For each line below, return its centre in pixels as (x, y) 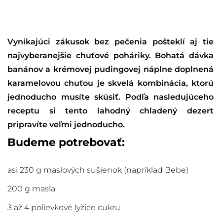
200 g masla (31, 189)
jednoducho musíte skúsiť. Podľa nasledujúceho (110, 97)
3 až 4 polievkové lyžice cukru (64, 208)
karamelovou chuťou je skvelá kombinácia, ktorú (110, 83)
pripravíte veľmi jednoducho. (66, 125)
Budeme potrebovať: (66, 143)
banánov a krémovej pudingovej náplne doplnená (110, 70)
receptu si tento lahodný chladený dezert (110, 111)
